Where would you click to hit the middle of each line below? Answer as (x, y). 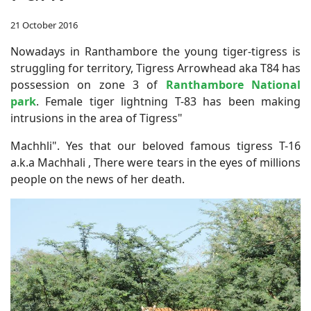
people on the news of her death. (99, 179)
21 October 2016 (44, 25)
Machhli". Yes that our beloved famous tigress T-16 (155, 145)
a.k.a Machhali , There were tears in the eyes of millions (155, 162)
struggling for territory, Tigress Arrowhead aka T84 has (155, 68)
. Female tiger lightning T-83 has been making (168, 101)
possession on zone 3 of (88, 84)
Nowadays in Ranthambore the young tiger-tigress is (155, 51)
